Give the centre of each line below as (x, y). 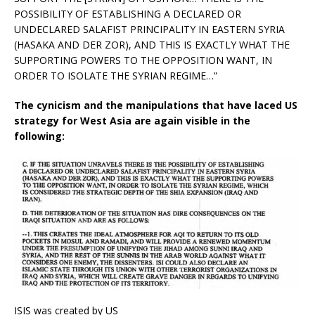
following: (39, 136)
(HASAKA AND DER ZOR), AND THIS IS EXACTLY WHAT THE (152, 45)
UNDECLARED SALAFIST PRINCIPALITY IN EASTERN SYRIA (149, 30)
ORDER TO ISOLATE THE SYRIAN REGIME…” (116, 76)
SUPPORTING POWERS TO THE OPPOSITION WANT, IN (143, 60)
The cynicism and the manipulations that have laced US (156, 105)
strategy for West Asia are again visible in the (132, 121)
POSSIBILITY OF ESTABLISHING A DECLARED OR (128, 14)
